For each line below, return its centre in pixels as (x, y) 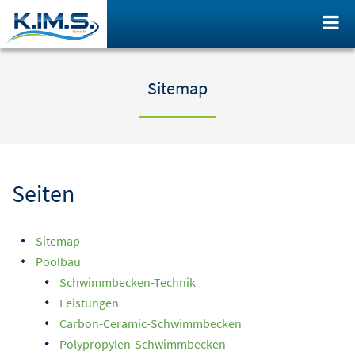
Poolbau (58, 261)
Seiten (43, 193)
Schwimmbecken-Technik (128, 282)
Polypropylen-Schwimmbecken (143, 344)
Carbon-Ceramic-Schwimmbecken (151, 323)
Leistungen (89, 303)
